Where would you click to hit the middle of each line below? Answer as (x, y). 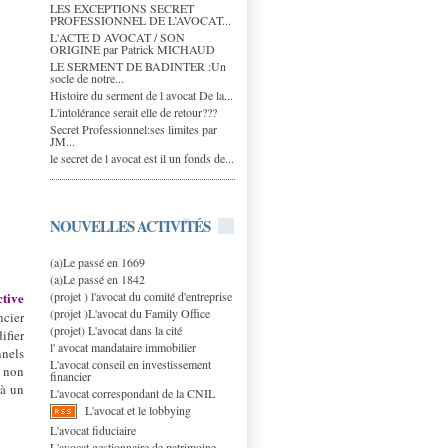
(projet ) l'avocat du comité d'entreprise (141, 295)
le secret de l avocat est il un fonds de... (142, 157)
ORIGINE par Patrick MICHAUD (132, 48)
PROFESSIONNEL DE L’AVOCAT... (140, 19)
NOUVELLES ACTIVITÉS (130, 225)
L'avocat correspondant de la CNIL (132, 392)
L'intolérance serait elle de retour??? (133, 111)
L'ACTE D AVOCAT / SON (117, 36)
